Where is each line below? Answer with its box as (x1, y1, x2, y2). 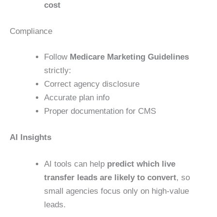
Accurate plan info (44, 93, 109, 103)
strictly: (44, 66, 71, 76)
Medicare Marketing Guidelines (70, 52, 189, 62)
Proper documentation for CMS (44, 107, 156, 116)
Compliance (10, 26, 52, 36)
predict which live (107, 159, 175, 169)
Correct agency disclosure (44, 79, 139, 89)
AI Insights (10, 132, 51, 142)
